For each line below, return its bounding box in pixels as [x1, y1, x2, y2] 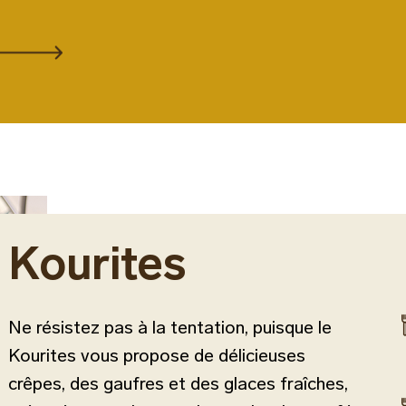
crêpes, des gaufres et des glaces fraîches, [8, 372, 348, 394]
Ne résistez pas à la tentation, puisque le [8, 316, 332, 338]
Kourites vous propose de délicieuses [8, 344, 305, 366]
